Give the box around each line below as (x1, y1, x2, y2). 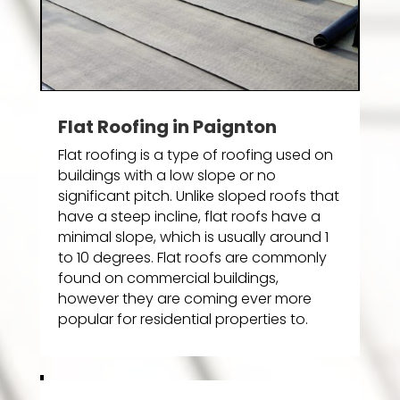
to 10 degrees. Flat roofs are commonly (57, 247, 327, 269)
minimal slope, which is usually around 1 (57, 227, 329, 248)
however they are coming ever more (57, 288, 312, 310)
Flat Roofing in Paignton (57, 114, 277, 140)
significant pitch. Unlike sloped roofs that (57, 186, 339, 207)
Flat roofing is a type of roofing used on (57, 145, 333, 166)
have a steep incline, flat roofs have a (57, 206, 321, 228)
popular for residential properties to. (57, 309, 308, 330)
